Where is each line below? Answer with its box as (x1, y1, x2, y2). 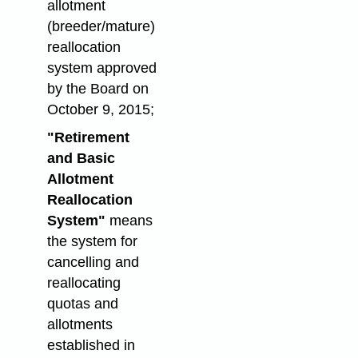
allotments (46, 316, 113, 332)
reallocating (46, 274, 121, 291)
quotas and (46, 295, 118, 312)
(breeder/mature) (46, 18, 155, 34)
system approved (46, 59, 157, 76)
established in (46, 336, 135, 353)
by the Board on (46, 80, 149, 97)
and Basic (46, 149, 115, 166)
